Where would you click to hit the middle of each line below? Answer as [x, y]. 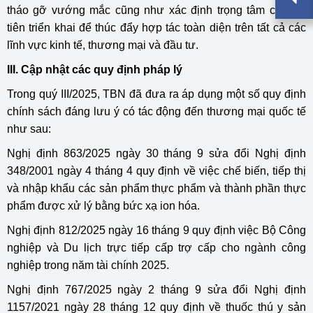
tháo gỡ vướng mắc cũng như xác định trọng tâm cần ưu [156, 10]
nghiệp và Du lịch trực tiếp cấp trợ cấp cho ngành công [156, 248]
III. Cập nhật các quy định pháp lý [95, 70]
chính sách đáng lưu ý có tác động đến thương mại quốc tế [156, 111]
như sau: [29, 129]
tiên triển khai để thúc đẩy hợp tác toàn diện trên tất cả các [156, 28]
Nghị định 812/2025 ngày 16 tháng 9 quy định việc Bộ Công [156, 230]
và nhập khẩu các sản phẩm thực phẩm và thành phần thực [156, 188]
